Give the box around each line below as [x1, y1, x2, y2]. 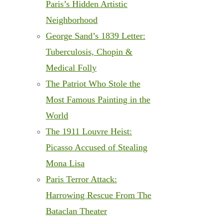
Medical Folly [46, 63, 97, 73]
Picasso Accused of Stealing [46, 142, 147, 153]
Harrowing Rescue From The [46, 190, 151, 201]
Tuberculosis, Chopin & [46, 47, 132, 57]
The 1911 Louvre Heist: [46, 126, 132, 137]
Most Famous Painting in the [46, 95, 150, 105]
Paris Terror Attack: [46, 174, 117, 185]
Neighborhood [46, 15, 98, 25]
